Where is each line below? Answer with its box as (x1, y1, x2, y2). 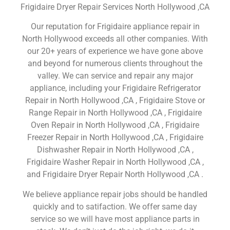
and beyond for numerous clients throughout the (28, 59, 202, 69)
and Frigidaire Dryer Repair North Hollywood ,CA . (27, 169, 203, 180)
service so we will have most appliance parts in (30, 214, 200, 224)
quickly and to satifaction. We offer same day (33, 201, 197, 212)
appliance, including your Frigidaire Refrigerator (29, 83, 201, 93)
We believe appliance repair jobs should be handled (23, 189, 207, 199)
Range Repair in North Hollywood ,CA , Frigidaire (28, 108, 202, 118)
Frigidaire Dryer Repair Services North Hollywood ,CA (21, 2, 209, 12)
